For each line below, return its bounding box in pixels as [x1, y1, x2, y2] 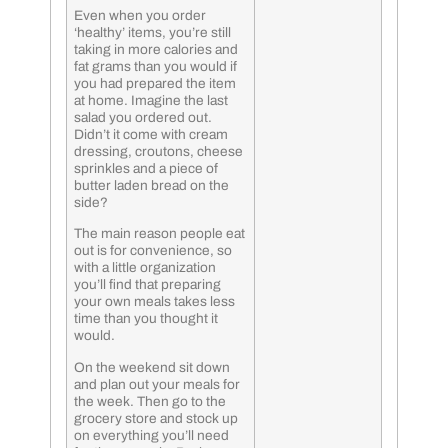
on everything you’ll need [74, 427, 229, 443]
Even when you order [74, 7, 206, 23]
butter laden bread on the [74, 177, 229, 193]
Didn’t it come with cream [74, 126, 228, 142]
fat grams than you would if [74, 58, 237, 74]
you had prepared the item [74, 75, 236, 91]
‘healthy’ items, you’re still [74, 24, 231, 40]
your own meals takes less [74, 294, 235, 310]
